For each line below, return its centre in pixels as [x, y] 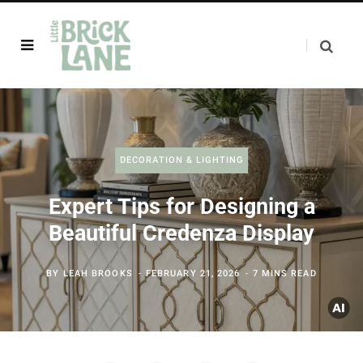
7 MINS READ [284, 273]
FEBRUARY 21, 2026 [193, 273]
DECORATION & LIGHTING [181, 160]
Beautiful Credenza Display [181, 233]
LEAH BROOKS [98, 273]
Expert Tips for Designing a [181, 207]
